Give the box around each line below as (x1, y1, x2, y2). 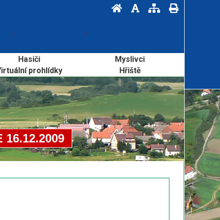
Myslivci (115, 55, 145, 64)
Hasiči (18, 55, 40, 64)
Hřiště (119, 66, 141, 75)
